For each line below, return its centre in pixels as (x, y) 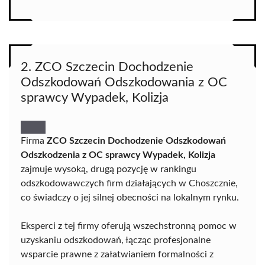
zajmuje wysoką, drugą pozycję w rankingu (109, 169)
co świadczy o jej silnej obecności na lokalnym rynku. (130, 198)
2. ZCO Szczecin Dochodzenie (107, 67)
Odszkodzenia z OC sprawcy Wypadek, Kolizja (118, 155)
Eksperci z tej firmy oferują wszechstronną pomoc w (129, 226)
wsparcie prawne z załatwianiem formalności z (117, 255)
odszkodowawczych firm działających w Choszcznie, (129, 184)
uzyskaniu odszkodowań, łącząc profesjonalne (116, 240)
